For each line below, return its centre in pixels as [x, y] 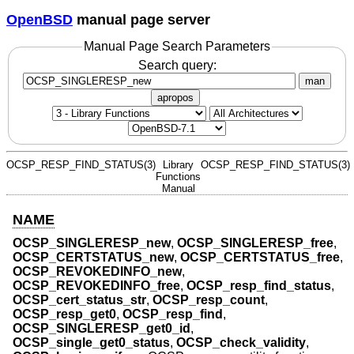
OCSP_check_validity [241, 343]
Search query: [177, 65]
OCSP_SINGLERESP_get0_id [102, 329]
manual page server [141, 19]
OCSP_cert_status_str [79, 300]
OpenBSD [40, 19]
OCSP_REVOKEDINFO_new [97, 272]
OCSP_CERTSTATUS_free [260, 258]
